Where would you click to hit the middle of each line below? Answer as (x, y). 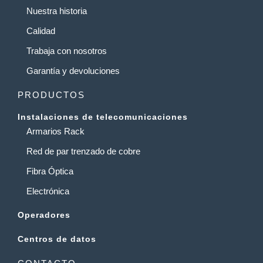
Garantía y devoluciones (73, 70)
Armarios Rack (55, 131)
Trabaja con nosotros (67, 50)
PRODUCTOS (51, 95)
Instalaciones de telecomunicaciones (103, 117)
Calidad (41, 31)
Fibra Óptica (50, 171)
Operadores (44, 215)
